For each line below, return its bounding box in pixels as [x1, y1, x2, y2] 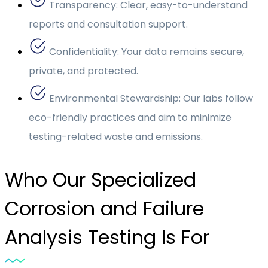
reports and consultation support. [29, 17, 188, 31]
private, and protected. [29, 64, 138, 78]
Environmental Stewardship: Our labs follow [49, 92, 253, 105]
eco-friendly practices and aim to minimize [29, 111, 232, 124]
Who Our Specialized [5, 166, 196, 193]
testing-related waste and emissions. [29, 130, 203, 144]
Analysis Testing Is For [5, 224, 209, 251]
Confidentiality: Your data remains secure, [49, 45, 244, 59]
